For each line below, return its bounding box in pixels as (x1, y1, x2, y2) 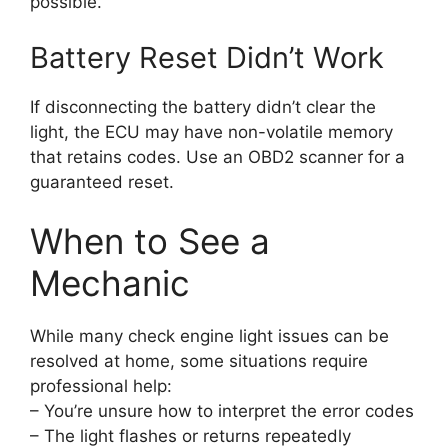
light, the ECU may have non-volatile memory (30, 121, 393, 142)
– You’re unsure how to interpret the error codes (30, 401, 414, 422)
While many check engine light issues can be (30, 326, 389, 347)
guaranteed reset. (30, 171, 174, 192)
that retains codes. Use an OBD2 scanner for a (30, 146, 405, 167)
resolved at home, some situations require (30, 351, 368, 372)
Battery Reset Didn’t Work (30, 39, 384, 75)
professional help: (30, 376, 172, 397)
